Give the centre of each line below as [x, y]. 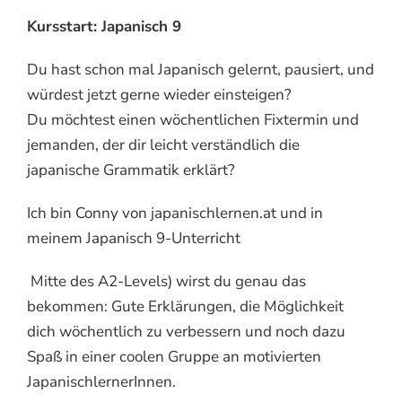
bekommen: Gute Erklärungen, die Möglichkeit [185, 306]
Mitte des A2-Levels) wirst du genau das [166, 281]
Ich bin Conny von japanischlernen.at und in [175, 213]
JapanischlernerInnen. [101, 381]
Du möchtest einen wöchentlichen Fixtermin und [193, 119]
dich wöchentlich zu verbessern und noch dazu [186, 331]
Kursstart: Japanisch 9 [104, 26]
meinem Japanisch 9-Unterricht [135, 238]
